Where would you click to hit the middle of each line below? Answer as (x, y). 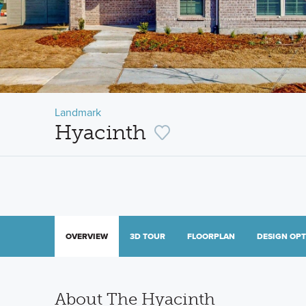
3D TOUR (148, 236)
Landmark (78, 112)
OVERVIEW (87, 236)
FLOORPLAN (211, 236)
